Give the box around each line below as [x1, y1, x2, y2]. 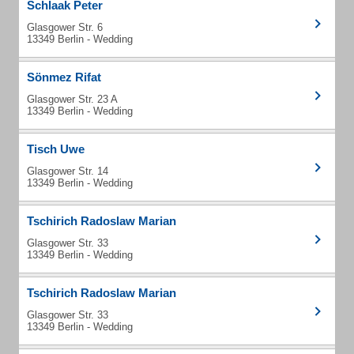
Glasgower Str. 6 [27, 21, 103, 33]
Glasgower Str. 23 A [27, 93, 118, 105]
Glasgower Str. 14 [27, 165, 108, 177]
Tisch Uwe [27, 142, 85, 156]
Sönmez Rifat [27, 70, 101, 84]
